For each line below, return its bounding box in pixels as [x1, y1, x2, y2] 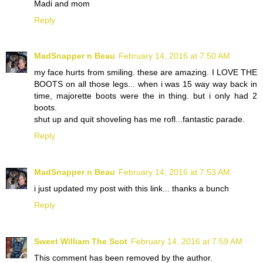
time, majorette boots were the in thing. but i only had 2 [34, 91, 257, 101]
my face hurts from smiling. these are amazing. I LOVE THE [34, 68, 257, 77]
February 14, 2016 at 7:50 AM [119, 51, 230, 61]
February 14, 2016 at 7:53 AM [119, 167, 230, 177]
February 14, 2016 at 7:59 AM [131, 237, 242, 247]
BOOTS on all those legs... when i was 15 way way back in [34, 79, 257, 89]
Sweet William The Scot [34, 237, 127, 247]
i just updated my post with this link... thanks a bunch [34, 184, 229, 194]
